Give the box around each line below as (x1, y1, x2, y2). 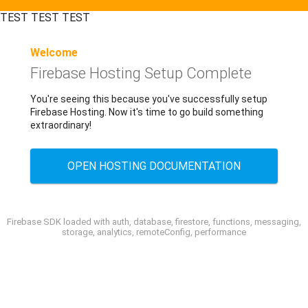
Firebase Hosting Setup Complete (30, 65, 252, 82)
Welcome (30, 46, 78, 59)
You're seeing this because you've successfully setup (30, 93, 267, 104)
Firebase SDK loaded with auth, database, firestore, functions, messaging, (7, 217, 301, 227)
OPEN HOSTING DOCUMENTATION (67, 159, 241, 173)
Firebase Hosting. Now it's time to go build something (30, 107, 263, 118)
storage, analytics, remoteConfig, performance (62, 227, 246, 237)
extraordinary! (30, 120, 91, 131)
